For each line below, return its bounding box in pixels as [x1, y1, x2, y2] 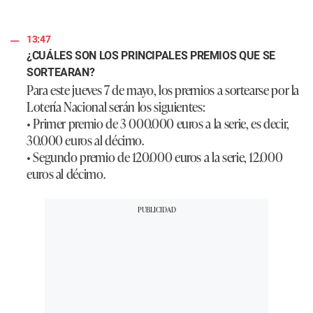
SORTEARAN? [27, 66, 95, 80]
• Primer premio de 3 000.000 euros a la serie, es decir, [27, 114, 289, 133]
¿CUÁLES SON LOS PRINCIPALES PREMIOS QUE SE [27, 49, 275, 63]
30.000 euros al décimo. [27, 131, 144, 150]
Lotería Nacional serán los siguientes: [27, 97, 205, 116]
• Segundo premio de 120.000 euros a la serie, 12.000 [27, 147, 283, 166]
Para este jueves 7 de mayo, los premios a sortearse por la [27, 80, 300, 99]
